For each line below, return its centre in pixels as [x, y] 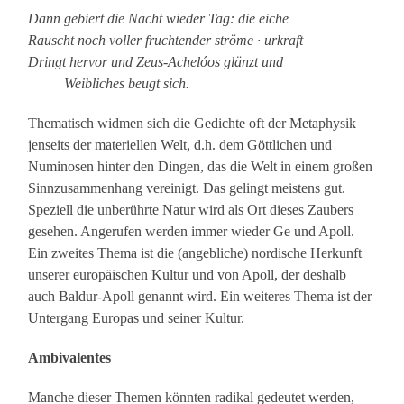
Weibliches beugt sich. [127, 84]
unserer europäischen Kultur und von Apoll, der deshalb [188, 275]
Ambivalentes [70, 358]
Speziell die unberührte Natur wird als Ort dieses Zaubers [191, 210]
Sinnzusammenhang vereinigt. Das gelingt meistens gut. [187, 188]
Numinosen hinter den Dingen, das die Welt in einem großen [201, 167]
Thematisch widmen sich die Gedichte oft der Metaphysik [193, 124]
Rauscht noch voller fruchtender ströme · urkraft [166, 41]
